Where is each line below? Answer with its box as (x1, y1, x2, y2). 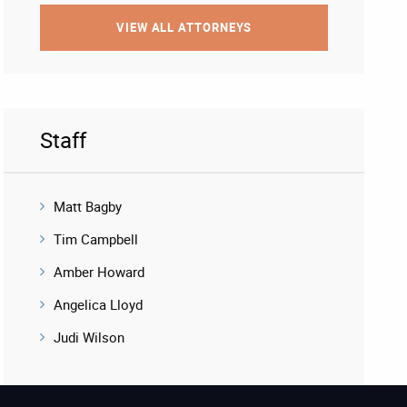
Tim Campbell (54, 230, 139, 248)
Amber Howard (54, 263, 145, 281)
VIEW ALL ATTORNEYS (115, 19, 253, 35)
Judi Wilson (54, 328, 125, 346)
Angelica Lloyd (54, 295, 144, 313)
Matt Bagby (54, 197, 123, 215)
